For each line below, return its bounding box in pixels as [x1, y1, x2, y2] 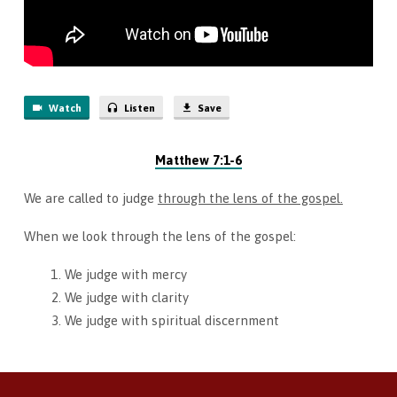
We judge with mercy [64, 266, 187, 282]
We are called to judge [23, 191, 158, 206]
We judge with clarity [64, 289, 189, 305]
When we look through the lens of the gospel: [23, 228, 296, 244]
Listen [121, 101, 156, 114]
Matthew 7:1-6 [155, 152, 242, 168]
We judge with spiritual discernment [64, 312, 279, 328]
